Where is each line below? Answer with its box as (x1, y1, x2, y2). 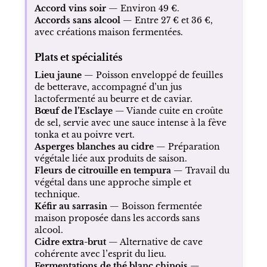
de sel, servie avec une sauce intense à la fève (34, 117, 226, 128)
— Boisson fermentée (107, 200, 202, 212)
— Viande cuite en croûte (112, 105, 223, 116)
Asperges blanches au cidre (34, 141, 154, 152)
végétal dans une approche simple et (34, 176, 191, 188)
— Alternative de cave (105, 236, 203, 247)
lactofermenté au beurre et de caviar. (34, 93, 193, 104)
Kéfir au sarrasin (34, 200, 107, 212)
